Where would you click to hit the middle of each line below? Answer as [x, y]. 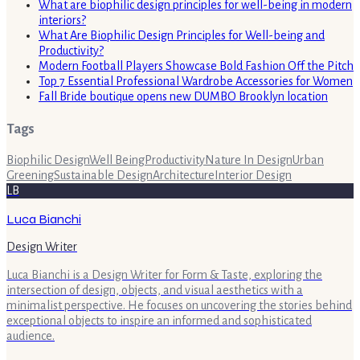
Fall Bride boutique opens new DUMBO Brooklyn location [183, 96]
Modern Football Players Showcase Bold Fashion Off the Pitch [196, 65]
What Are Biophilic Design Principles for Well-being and [182, 35]
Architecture [184, 176]
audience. [31, 336]
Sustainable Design [103, 176]
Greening [30, 176]
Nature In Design [249, 160]
